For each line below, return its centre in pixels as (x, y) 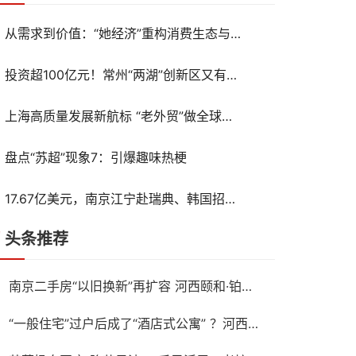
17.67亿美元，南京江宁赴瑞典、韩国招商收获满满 (230, 198)
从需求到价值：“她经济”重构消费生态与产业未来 (235, 33)
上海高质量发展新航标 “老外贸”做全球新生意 (226, 116)
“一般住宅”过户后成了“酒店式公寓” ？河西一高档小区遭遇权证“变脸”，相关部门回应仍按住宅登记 (253, 324)
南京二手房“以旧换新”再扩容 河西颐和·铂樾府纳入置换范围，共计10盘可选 (247, 286)
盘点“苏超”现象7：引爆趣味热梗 (95, 157)
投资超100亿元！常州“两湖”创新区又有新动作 (231, 74)
